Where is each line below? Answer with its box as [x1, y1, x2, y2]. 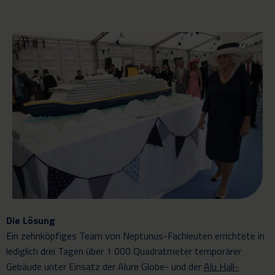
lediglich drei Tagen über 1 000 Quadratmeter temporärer [6, 243, 241, 258]
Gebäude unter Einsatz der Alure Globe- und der [6, 258, 204, 274]
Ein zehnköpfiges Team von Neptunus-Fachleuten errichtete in [6, 228, 265, 243]
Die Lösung [6, 212, 55, 228]
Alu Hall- [204, 258, 239, 274]
